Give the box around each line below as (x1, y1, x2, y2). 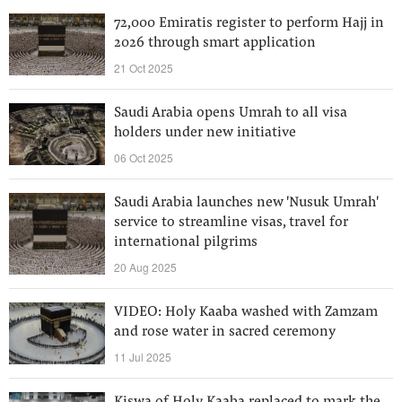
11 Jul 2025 (114, 349, 171, 364)
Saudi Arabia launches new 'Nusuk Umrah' (114, 196, 378, 210)
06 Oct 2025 (114, 150, 173, 165)
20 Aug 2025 (114, 259, 177, 275)
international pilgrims (114, 235, 258, 249)
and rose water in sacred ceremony (114, 325, 336, 339)
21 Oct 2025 (114, 60, 173, 75)
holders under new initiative (114, 126, 296, 140)
